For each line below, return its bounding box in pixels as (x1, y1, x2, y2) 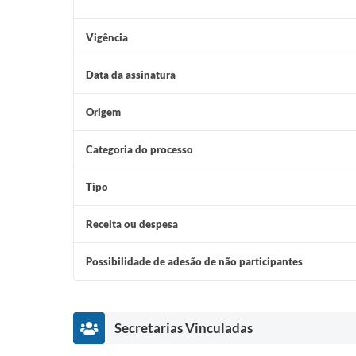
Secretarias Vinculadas (114, 319, 253, 336)
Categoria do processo (86, 142, 193, 156)
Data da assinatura (86, 68, 176, 81)
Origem (86, 105, 121, 118)
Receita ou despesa (86, 217, 178, 230)
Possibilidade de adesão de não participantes (86, 254, 303, 268)
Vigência (86, 30, 128, 44)
